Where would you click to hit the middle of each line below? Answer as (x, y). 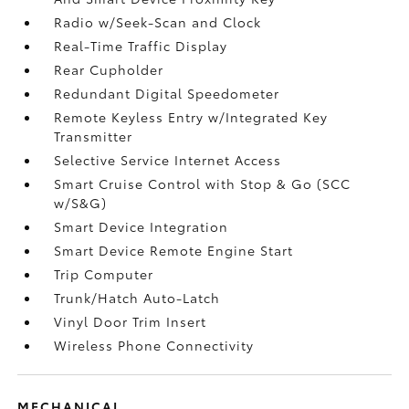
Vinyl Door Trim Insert (131, 321)
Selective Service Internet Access (168, 160)
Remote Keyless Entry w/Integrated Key (191, 117)
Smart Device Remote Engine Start (174, 250)
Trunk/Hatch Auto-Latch (137, 298)
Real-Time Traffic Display (141, 46)
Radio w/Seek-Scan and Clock (158, 22)
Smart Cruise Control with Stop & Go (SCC (203, 184)
